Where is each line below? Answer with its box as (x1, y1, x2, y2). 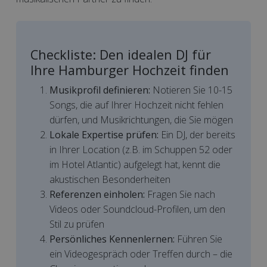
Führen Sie (175, 232, 222, 246)
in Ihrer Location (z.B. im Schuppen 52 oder (49, 143, 232, 156)
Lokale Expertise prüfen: (49, 128, 159, 141)
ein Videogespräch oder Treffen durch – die (49, 247, 232, 260)
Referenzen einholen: (49, 188, 145, 201)
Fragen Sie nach (145, 188, 215, 201)
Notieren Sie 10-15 (150, 83, 232, 97)
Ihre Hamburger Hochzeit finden (30, 61, 229, 79)
